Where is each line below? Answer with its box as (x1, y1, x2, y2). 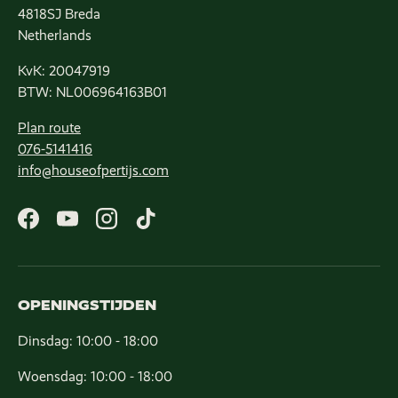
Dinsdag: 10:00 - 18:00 (18, 332, 158, 350)
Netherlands (18, 27, 92, 44)
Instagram (105, 219, 183, 236)
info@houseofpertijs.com (18, 162, 169, 179)
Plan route (18, 119, 81, 137)
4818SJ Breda (18, 5, 100, 23)
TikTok (144, 219, 197, 236)
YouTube (66, 219, 133, 236)
